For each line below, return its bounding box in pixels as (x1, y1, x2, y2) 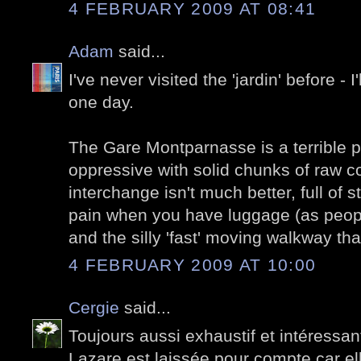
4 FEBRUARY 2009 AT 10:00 (68, 255, 317, 275)
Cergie (68, 298, 119, 317)
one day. (68, 92, 134, 111)
